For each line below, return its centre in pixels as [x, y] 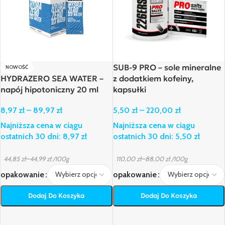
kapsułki [129, 89]
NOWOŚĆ [17, 67]
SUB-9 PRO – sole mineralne [167, 67]
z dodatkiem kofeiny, [153, 78]
